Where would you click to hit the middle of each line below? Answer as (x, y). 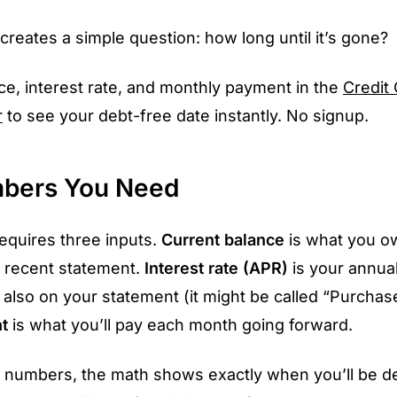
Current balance (223, 239)
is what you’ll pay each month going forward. (180, 324)
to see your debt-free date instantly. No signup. (186, 115)
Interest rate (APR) (216, 268)
